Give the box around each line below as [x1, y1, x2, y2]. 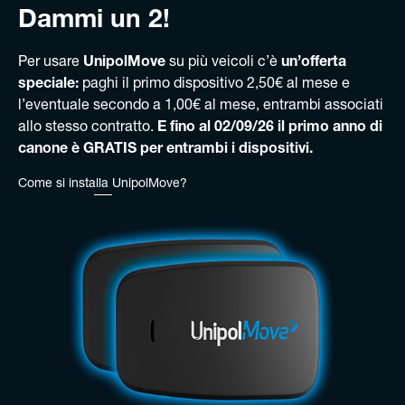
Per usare [18, 56, 83, 71]
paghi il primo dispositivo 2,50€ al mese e [79, 78, 350, 93]
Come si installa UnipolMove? [18, 178, 187, 192]
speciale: [18, 78, 79, 93]
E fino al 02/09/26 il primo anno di [157, 121, 382, 137]
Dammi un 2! [18, 9, 170, 35]
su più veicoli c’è [165, 56, 281, 71]
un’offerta [281, 56, 346, 71]
